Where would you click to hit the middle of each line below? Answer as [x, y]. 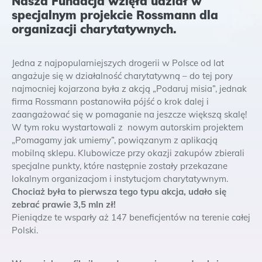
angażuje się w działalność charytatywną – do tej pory [122, 76]
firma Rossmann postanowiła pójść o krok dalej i [110, 102]
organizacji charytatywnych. [94, 29]
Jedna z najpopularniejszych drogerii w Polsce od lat [118, 63]
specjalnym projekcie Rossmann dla [115, 15]
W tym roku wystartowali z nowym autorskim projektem [127, 127]
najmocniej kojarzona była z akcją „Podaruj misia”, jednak [129, 89]
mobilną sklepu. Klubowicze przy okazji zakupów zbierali [128, 153]
